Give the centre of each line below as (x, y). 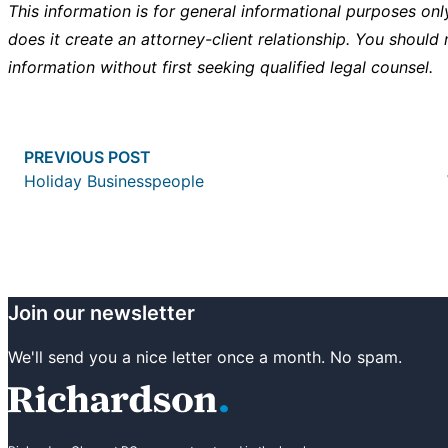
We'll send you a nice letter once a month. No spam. (205, 356)
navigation (46, 163)
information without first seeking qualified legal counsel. (220, 66)
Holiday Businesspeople (114, 180)
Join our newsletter (101, 312)
